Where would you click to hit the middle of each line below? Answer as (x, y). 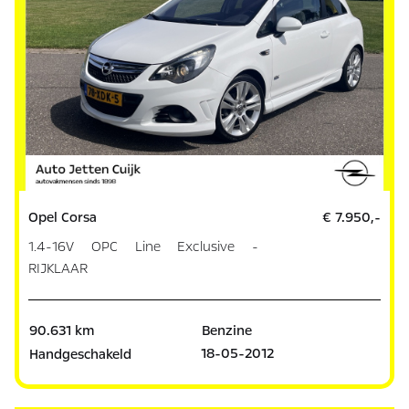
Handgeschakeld (81, 354)
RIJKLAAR (58, 268)
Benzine (226, 330)
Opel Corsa (63, 217)
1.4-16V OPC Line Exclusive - (144, 246)
